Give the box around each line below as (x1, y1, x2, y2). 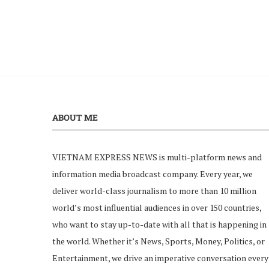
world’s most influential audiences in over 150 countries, (52, 201, 261, 213)
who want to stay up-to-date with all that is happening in (52, 218, 267, 230)
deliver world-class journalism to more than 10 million (52, 184, 256, 196)
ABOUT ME (52, 111, 98, 123)
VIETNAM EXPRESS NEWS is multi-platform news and (52, 151, 262, 163)
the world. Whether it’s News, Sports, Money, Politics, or (52, 235, 265, 247)
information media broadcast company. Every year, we (52, 168, 253, 180)
